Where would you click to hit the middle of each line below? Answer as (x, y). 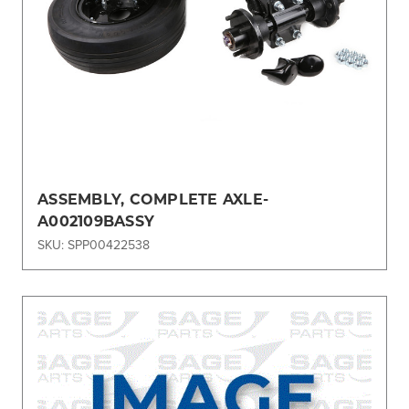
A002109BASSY (96, 221)
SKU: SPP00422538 (94, 245)
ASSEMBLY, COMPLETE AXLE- (153, 199)
